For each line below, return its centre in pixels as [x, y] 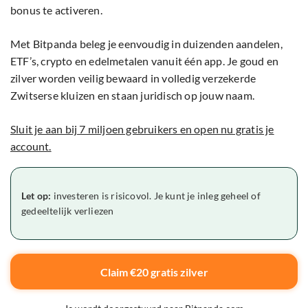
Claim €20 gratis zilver [154, 272]
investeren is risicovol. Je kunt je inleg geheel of [156, 196]
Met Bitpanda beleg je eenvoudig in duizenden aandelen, [146, 44]
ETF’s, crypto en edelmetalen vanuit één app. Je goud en [145, 61]
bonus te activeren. [56, 10]
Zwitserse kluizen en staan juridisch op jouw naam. [133, 96]
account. [31, 146]
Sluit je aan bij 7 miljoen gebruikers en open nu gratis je [142, 129]
